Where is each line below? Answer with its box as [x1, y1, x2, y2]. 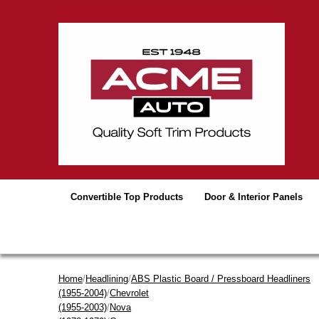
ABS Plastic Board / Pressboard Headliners [131, 273, 310, 284]
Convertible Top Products [70, 192, 183, 202]
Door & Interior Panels [204, 192, 303, 202]
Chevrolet [110, 288, 149, 298]
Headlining [85, 273, 128, 284]
